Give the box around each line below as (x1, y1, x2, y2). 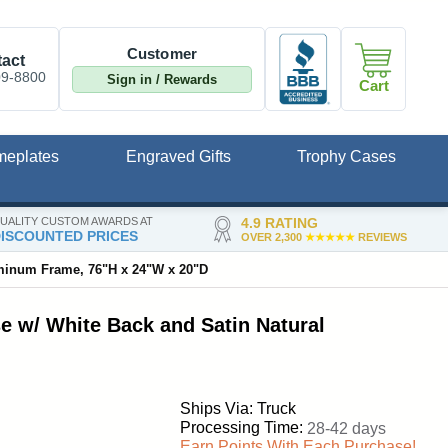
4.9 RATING (240, 214, 318, 231)
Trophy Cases (297, 148, 396, 166)
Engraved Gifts (125, 148, 231, 166)
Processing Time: (180, 419, 303, 437)
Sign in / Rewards (107, 71, 217, 87)
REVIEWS (354, 230, 407, 243)
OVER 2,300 (240, 230, 305, 243)
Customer (126, 44, 198, 62)
